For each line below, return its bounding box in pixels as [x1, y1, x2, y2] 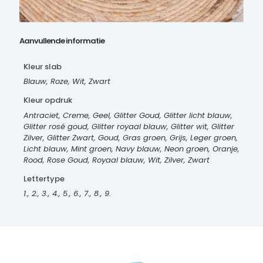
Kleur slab [23, 60, 62, 72]
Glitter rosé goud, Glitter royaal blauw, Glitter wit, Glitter [23, 120, 234, 132]
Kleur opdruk [23, 95, 72, 106]
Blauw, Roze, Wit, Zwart [23, 76, 110, 87]
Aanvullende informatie [19, 35, 104, 47]
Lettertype [23, 173, 65, 184]
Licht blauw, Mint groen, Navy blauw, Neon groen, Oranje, [23, 143, 240, 154]
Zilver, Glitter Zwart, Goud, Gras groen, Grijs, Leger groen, [23, 131, 238, 143]
